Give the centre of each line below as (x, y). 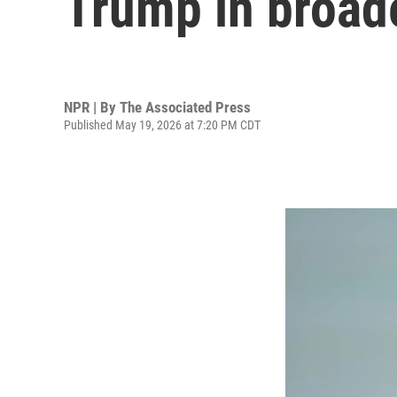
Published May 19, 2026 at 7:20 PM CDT (162, 125)
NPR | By (92, 107)
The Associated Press (185, 107)
